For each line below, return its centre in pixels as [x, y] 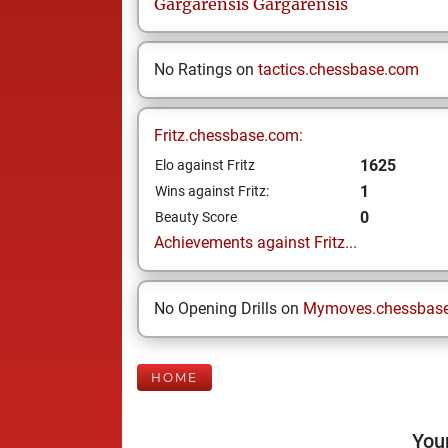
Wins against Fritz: [212, 191]
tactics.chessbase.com [338, 69]
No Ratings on [206, 69]
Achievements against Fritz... [255, 242]
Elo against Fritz [205, 165]
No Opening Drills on [228, 308]
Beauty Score [196, 217]
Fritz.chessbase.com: [228, 135]
